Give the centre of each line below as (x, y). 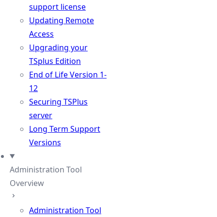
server (41, 115)
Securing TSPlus (58, 102)
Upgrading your (58, 47)
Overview (27, 183)
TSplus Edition (55, 61)
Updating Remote (62, 20)
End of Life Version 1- (68, 75)
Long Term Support (65, 129)
